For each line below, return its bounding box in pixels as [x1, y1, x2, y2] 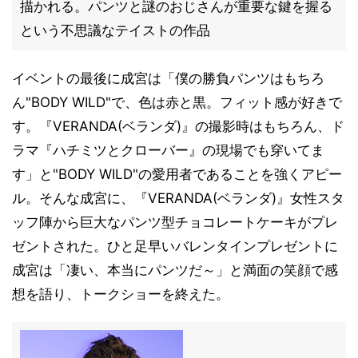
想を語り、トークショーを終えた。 [12, 286, 229, 302]
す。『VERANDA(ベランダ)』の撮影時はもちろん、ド [12, 118, 344, 134]
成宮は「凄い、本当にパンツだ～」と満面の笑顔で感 [12, 262, 338, 278]
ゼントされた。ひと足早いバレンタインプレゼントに [12, 238, 338, 254]
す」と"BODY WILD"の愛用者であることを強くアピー [12, 166, 342, 182]
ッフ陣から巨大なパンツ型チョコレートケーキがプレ [12, 214, 338, 230]
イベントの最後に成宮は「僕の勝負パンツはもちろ [12, 70, 324, 86]
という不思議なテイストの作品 [20, 22, 210, 38]
